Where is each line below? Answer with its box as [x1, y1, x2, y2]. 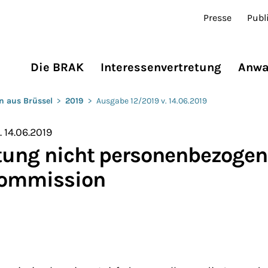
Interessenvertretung [100, 60, 221, 75]
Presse [203, 12, 232, 23]
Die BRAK [31, 60, 84, 75]
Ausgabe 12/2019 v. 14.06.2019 [96, 95, 207, 106]
